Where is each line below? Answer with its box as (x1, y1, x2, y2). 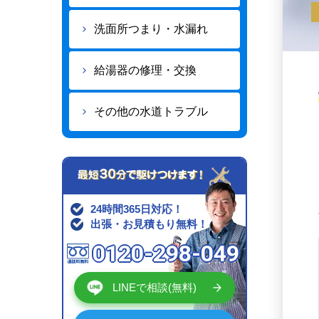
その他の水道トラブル (94, 105, 208, 117)
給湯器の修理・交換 (94, 64, 197, 76)
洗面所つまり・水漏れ (94, 23, 208, 35)
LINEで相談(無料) (113, 281, 197, 294)
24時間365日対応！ (90, 203, 183, 216)
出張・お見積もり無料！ (90, 218, 208, 231)
